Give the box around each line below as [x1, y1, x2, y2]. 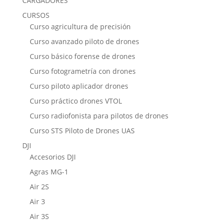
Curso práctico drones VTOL [29, 96, 122, 106]
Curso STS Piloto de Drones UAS [29, 126, 135, 136]
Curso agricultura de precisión [29, 22, 131, 32]
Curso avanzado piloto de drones [29, 37, 139, 47]
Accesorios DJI [29, 152, 76, 162]
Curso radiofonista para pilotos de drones [29, 111, 168, 121]
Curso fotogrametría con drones [29, 66, 136, 76]
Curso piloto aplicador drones [29, 81, 128, 91]
